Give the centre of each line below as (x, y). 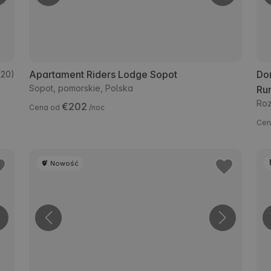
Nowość (65, 163)
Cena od (46, 107)
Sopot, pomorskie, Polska (81, 88)
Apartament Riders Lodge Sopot (103, 74)
